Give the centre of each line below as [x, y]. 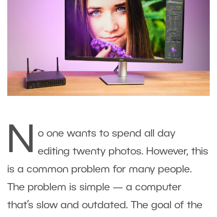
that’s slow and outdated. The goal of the [105, 206]
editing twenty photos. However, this [123, 152]
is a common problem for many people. [100, 170]
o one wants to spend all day [107, 134]
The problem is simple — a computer [94, 188]
